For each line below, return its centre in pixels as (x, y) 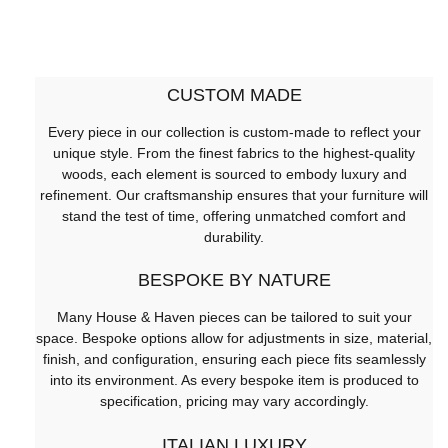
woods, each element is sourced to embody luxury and (234, 173)
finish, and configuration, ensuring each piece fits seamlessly (234, 359)
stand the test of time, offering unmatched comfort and (234, 215)
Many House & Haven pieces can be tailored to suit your (234, 317)
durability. (234, 236)
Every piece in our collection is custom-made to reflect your (234, 131)
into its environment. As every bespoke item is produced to (234, 380)
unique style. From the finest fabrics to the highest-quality (234, 152)
